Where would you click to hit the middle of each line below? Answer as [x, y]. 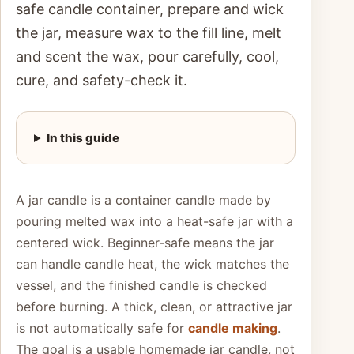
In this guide [83, 138]
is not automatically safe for [102, 328]
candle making [233, 328]
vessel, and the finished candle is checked [141, 285]
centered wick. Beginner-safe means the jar [145, 243]
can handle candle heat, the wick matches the [153, 264]
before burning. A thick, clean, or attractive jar [154, 307]
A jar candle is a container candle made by [143, 200]
